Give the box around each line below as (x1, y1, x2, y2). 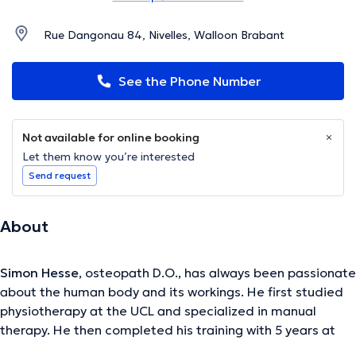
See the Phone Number (118, 73, 261, 90)
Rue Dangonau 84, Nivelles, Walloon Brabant (44, 28, 284, 43)
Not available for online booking (22, 130, 199, 145)
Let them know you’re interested (22, 149, 195, 164)
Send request (29, 169, 91, 182)
